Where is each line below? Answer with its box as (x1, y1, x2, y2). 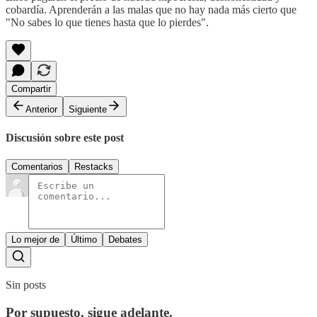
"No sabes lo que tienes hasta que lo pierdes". (6, 16, 209, 28)
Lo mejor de (11, 234, 59, 246)
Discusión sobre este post (6, 132, 124, 144)
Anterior (25, 103, 57, 115)
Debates (108, 234, 142, 246)
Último (71, 234, 97, 246)
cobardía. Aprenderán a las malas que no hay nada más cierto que (6, 3, 296, 16)
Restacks (74, 161, 113, 173)
